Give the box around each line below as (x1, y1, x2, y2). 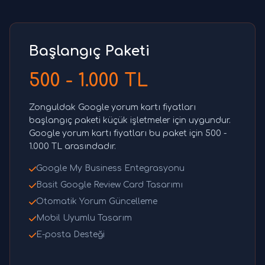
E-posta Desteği (36, 230, 105, 240)
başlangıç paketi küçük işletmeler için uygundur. (29, 116, 231, 125)
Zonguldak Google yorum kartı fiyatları (29, 103, 196, 112)
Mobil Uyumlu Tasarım (36, 214, 132, 223)
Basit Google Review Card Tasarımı (36, 180, 183, 190)
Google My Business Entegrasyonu (36, 164, 185, 173)
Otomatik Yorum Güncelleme (36, 197, 157, 206)
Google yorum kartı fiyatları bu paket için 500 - (29, 129, 227, 138)
